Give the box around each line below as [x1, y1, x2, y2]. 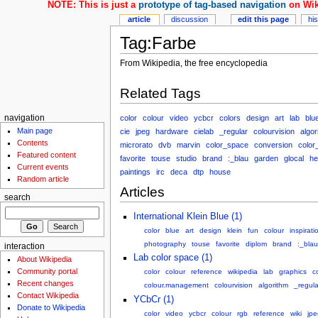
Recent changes [17, 279, 75, 288]
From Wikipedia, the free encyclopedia [119, 57, 268, 67]
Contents [17, 138, 49, 148]
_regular [219, 126, 248, 136]
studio [175, 153, 197, 163]
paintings [119, 167, 150, 176]
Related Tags [119, 86, 201, 102]
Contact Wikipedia [17, 291, 79, 300]
